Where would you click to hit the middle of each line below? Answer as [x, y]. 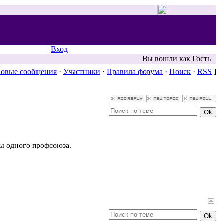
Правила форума [135, 71]
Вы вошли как [167, 58]
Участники [82, 71]
